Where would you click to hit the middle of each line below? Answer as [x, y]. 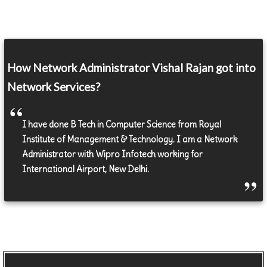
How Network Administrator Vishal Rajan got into [132, 68]
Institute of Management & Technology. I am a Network [130, 140]
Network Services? [54, 87]
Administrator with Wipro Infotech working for [113, 155]
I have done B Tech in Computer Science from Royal [122, 125]
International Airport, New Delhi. [86, 170]
